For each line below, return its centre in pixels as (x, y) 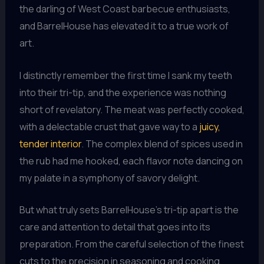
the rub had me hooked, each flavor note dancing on (131, 161)
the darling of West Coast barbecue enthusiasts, (125, 9)
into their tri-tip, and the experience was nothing (123, 92)
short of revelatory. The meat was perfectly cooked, (132, 109)
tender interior (50, 143)
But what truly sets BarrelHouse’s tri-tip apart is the (129, 210)
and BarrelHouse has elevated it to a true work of (124, 26)
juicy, (209, 126)
